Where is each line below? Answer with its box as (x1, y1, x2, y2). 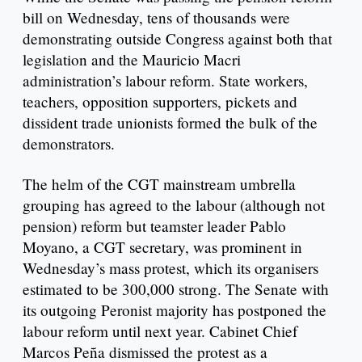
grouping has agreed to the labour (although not (23, 195, 325, 216)
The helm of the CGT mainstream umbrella (23, 174, 296, 195)
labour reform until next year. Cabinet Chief (23, 321, 297, 342)
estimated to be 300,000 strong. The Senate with (23, 279, 329, 300)
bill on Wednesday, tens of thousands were (23, 7, 290, 28)
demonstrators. (23, 133, 115, 154)
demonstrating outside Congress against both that (23, 28, 332, 49)
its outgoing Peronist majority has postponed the (23, 300, 326, 321)
